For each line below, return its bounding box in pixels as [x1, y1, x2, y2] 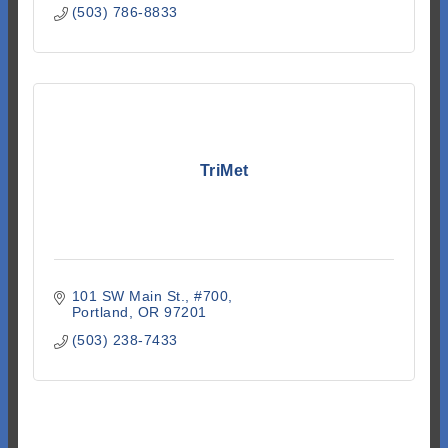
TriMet [199, 162, 249, 180]
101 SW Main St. [71, 288, 185, 305]
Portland [71, 304, 129, 321]
